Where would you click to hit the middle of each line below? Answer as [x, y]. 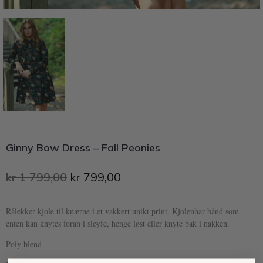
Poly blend [24, 244]
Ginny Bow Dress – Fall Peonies [83, 147]
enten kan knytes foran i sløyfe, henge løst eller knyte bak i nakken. [118, 223]
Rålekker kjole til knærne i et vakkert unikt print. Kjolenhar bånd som [122, 211]
